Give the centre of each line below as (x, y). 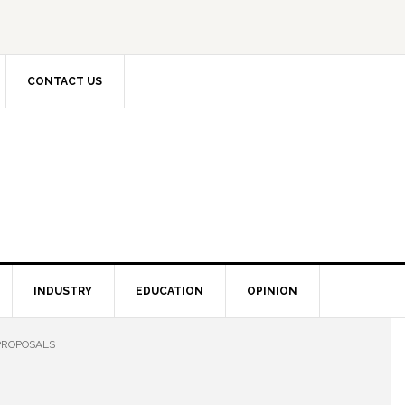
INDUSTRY (63, 291)
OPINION (272, 291)
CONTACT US (65, 81)
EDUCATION (170, 291)
